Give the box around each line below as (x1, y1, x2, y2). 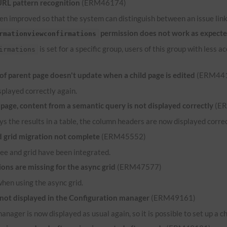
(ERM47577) (116, 162, 162, 172)
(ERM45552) (100, 131, 146, 141)
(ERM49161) (149, 193, 196, 202)
